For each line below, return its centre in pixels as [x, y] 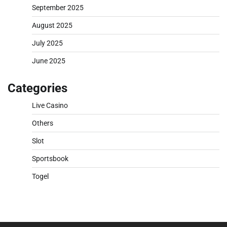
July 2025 [47, 43]
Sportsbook [50, 159]
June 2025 [49, 61]
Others [43, 123]
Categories [37, 88]
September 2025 [58, 8]
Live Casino [50, 106]
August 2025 [52, 26]
